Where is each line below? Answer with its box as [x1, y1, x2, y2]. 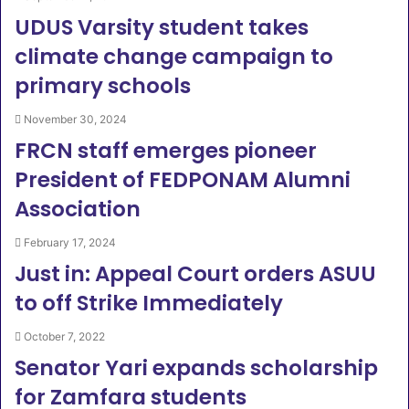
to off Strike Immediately [15, 288, 283, 318]
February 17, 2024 [24, 236, 116, 249]
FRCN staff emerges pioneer [15, 136, 317, 165]
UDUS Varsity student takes [15, 13, 309, 42]
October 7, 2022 [24, 330, 105, 343]
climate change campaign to [15, 42, 333, 71]
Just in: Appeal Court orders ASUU [15, 259, 376, 288]
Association [15, 194, 145, 224]
